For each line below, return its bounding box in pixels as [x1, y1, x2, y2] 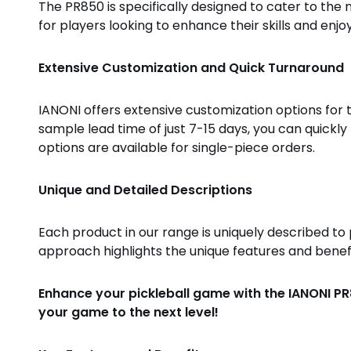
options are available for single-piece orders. [38, 138, 315, 157]
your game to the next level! [38, 302, 219, 321]
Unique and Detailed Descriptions [38, 180, 252, 199]
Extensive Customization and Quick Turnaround [38, 58, 344, 77]
